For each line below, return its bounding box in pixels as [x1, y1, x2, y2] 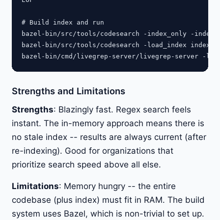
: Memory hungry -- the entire [59, 181, 176, 191]
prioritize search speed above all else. [12, 159, 161, 169]
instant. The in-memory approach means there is [12, 118, 204, 128]
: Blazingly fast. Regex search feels [54, 104, 191, 114]
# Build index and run [22, 18, 104, 26]
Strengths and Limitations [12, 85, 125, 96]
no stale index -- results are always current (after [12, 132, 206, 142]
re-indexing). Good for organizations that [12, 145, 173, 156]
